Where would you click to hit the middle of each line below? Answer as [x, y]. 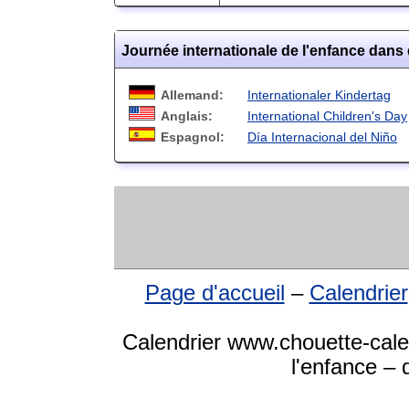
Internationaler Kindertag [319, 94]
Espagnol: [193, 136]
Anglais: [187, 115]
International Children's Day [327, 115]
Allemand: [192, 94]
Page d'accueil [215, 293]
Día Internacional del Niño [322, 136]
